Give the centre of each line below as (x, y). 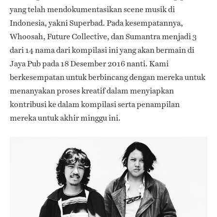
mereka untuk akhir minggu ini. (65, 118)
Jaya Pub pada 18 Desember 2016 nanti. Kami (89, 64)
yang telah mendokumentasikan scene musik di (92, 10)
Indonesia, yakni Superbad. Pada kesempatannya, (96, 23)
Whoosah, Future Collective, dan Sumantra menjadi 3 (103, 37)
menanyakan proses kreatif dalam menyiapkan (92, 91)
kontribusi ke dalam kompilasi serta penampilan (95, 105)
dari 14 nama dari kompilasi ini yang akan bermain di (102, 50)
